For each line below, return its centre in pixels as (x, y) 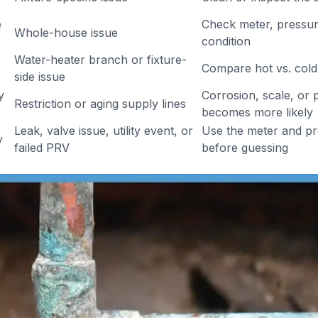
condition (226, 41)
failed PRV (42, 148)
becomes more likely (257, 112)
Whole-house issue (66, 33)
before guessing (245, 148)
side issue (40, 77)
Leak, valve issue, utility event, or (104, 131)
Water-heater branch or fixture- (100, 60)
